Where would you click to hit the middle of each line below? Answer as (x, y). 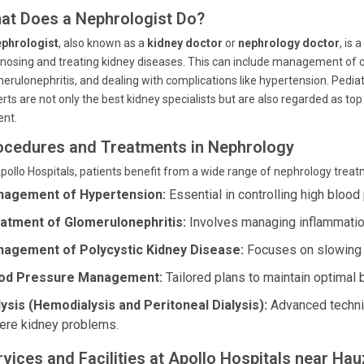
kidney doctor (185, 43)
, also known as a (103, 43)
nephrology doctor (289, 43)
